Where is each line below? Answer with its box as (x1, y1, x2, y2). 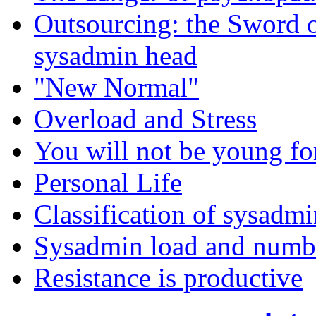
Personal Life (34, 166, 182, 197)
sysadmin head (34, 39, 197, 71)
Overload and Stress (34, 103, 257, 134)
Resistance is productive (34, 262, 303, 293)
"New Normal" (34, 71, 199, 102)
